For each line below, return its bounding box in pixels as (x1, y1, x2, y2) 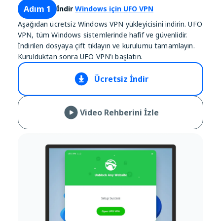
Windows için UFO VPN (75, 3, 153, 13)
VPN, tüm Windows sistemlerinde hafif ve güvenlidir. (18, 30, 187, 39)
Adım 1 (24, 3, 51, 14)
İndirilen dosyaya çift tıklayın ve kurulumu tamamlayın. (18, 40, 195, 50)
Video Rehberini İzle (80, 107, 159, 118)
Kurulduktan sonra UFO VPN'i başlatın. (18, 51, 143, 61)
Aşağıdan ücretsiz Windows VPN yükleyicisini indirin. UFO (18, 19, 202, 29)
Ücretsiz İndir (94, 73, 148, 84)
